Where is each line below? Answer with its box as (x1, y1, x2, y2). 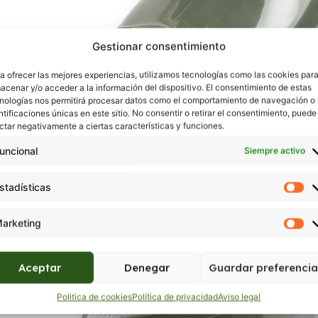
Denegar (124, 261, 170, 274)
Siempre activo (244, 145, 305, 155)
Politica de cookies (57, 291, 133, 302)
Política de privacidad (132, 291, 219, 302)
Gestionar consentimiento (92, 39, 226, 53)
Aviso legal (218, 291, 261, 302)
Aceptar (18, 261, 62, 274)
